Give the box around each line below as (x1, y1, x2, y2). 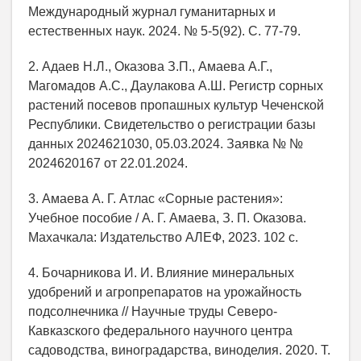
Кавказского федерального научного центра (28, 323, 293, 338)
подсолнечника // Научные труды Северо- (28, 304, 277, 318)
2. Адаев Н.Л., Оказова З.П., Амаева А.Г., (28, 59, 272, 73)
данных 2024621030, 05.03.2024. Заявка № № (28, 136, 303, 151)
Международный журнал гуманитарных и (28, 4, 276, 19)
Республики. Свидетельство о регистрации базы (28, 117, 316, 131)
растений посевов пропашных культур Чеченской (28, 98, 324, 112)
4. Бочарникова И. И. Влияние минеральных (28, 265, 294, 280)
